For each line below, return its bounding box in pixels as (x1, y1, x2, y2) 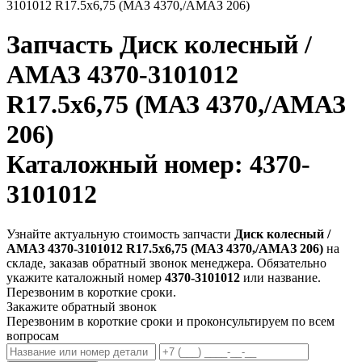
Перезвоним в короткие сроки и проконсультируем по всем (6, 314, 335, 328)
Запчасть (6, 30, 120, 60)
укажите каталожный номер (6, 270, 165, 284)
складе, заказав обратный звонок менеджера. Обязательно (6, 255, 326, 270)
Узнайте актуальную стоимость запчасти (6, 226, 234, 241)
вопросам (6, 328, 59, 343)
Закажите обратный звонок (6, 299, 157, 314)
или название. (240, 270, 321, 284)
